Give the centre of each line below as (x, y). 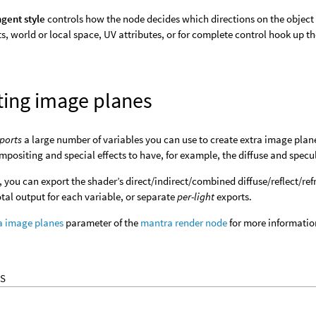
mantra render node (184, 223)
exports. (233, 196)
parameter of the (102, 223)
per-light (196, 196)
